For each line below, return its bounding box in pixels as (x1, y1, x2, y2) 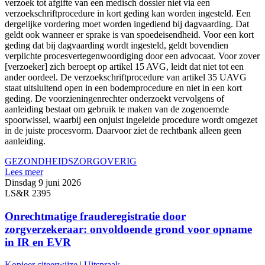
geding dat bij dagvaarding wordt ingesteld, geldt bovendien (5, 40, 228, 50)
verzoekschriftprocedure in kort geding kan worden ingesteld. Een (5, 8, 251, 18)
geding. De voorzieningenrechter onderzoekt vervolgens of (5, 93, 224, 104)
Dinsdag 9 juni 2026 (5, 177, 81, 188)
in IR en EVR (5, 235, 71, 248)
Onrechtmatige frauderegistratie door (5, 209, 186, 222)
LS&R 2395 (5, 188, 51, 198)
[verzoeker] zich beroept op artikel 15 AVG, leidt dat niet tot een (5, 61, 244, 72)
